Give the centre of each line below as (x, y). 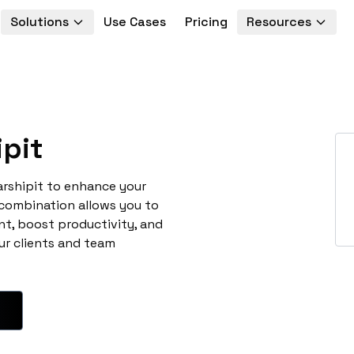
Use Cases (134, 22)
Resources (279, 22)
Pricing (206, 22)
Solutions (39, 22)
